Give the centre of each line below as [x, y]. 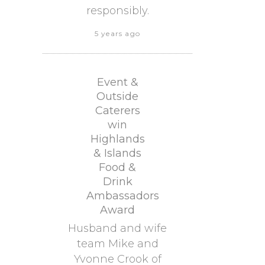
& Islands [117, 153]
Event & [117, 82]
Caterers [117, 111]
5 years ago [117, 33]
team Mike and [117, 244]
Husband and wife [117, 228]
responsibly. [117, 11]
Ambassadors [123, 196]
